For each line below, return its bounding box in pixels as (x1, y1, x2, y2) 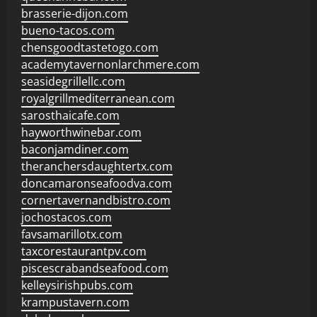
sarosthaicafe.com (21, 108, 120, 123)
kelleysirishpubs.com (21, 277, 133, 293)
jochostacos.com (21, 209, 112, 225)
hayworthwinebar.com (21, 125, 142, 140)
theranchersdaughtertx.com (21, 158, 173, 174)
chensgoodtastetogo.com (21, 40, 158, 55)
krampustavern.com (21, 294, 129, 310)
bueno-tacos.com (21, 23, 115, 38)
